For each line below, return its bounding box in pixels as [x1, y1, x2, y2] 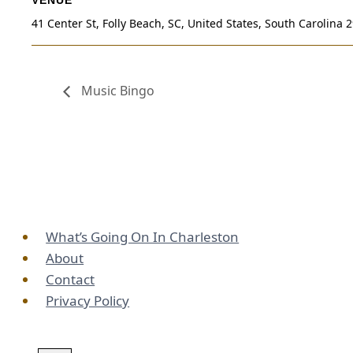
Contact [46, 270, 95, 289]
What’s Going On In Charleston [46, 228, 240, 247]
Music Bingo [78, 82, 154, 100]
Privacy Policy [46, 292, 130, 310]
